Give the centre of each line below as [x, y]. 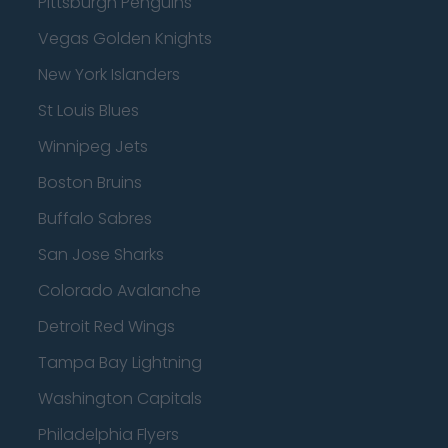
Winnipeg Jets [93, 146]
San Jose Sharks [101, 254]
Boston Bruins [90, 182]
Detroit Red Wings [106, 326]
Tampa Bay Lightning [120, 362]
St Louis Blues [88, 110]
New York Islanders [109, 74]
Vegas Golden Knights [125, 38]
